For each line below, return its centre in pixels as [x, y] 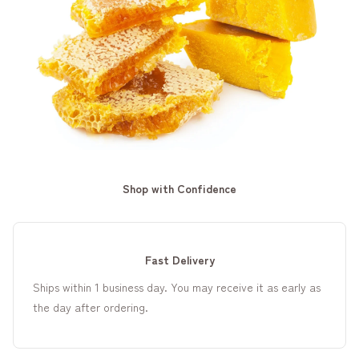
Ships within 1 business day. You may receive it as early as [177, 287]
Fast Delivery [179, 260]
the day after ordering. [91, 307]
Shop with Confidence [179, 189]
